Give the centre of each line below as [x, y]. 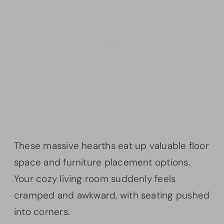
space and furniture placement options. [102, 162]
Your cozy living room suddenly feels [95, 179]
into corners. [42, 212]
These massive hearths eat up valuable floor [111, 146]
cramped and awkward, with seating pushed [112, 195]
